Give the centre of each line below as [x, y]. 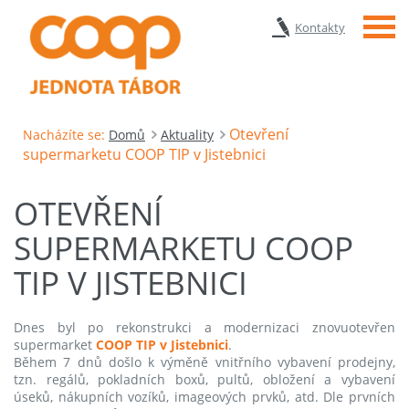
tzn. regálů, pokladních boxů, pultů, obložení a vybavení [204, 379]
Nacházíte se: [64, 134]
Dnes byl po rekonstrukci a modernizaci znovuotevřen [204, 327]
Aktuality [187, 134]
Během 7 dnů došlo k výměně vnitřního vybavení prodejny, [204, 362]
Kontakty [320, 27]
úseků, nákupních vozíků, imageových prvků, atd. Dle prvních [204, 396]
